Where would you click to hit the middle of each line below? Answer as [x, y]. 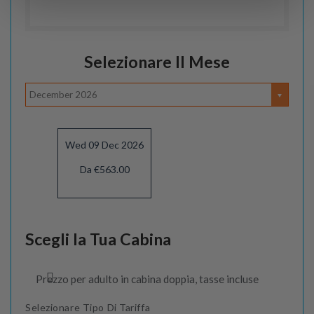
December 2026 [63, 95]
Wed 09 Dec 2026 [104, 144]
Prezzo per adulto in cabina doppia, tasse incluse [147, 279]
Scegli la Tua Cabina [98, 239]
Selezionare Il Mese [157, 62]
